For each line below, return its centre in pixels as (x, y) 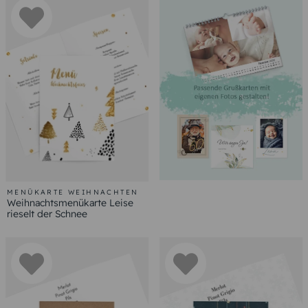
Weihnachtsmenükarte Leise (70, 202)
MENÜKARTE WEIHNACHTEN (73, 192)
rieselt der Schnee (47, 213)
